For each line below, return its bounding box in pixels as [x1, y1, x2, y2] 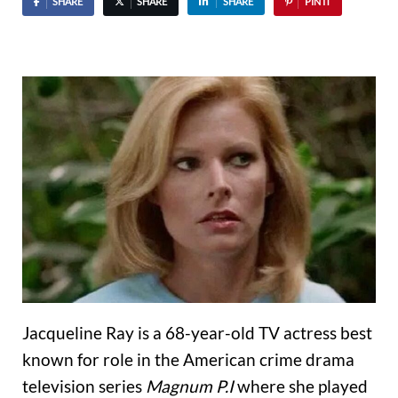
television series [22, 375, 146, 396]
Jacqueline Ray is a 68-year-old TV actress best [22, 322, 372, 343]
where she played [234, 375, 368, 396]
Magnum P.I [146, 375, 234, 396]
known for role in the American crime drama [22, 348, 354, 370]
